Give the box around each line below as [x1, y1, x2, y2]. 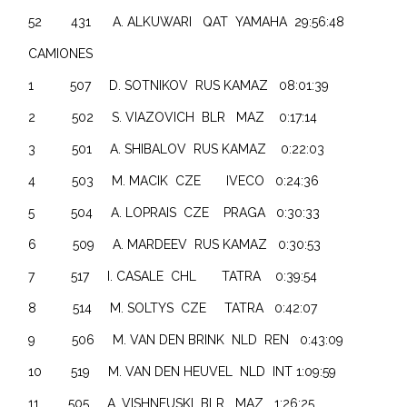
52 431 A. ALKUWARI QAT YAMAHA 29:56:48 [28, 14, 371, 29]
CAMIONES [28, 45, 94, 61]
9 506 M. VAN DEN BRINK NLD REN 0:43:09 [28, 332, 344, 347]
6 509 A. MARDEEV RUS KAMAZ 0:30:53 [28, 236, 322, 252]
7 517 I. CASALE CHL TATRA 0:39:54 [28, 268, 318, 283]
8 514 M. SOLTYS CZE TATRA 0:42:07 [28, 300, 318, 315]
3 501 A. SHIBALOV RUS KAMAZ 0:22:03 [28, 141, 325, 156]
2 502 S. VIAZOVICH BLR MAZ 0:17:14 [28, 109, 318, 124]
